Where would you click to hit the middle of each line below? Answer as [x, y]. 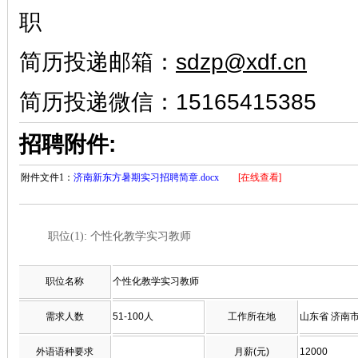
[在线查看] [260, 177]
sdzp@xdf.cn [241, 62]
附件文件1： [47, 177]
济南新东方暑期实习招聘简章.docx [146, 177]
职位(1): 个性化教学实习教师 [119, 236]
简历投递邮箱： [97, 62]
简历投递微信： [97, 102]
